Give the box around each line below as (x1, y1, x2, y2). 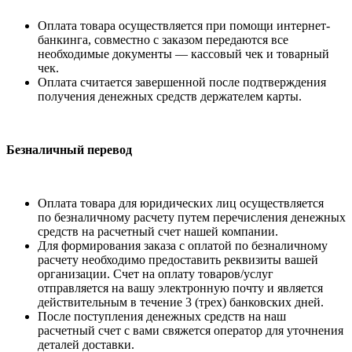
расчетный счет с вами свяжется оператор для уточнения (38, 324, 343, 338)
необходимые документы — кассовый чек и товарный (38, 47, 329, 61)
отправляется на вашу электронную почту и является (38, 281, 323, 295)
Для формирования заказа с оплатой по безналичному (38, 239, 328, 253)
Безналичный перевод (6, 143, 132, 157)
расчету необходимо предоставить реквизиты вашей (38, 253, 318, 267)
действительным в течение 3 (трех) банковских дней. (38, 295, 324, 310)
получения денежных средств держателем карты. (38, 90, 302, 104)
